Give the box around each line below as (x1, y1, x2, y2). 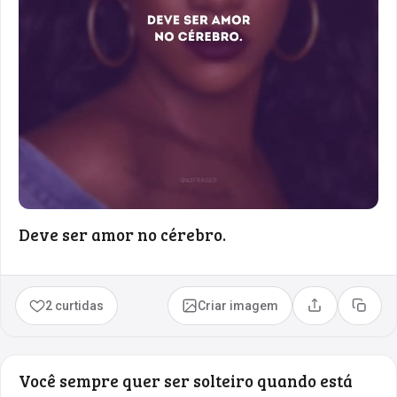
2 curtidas (45, 298, 105, 313)
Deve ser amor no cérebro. (19, 222, 226, 245)
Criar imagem (198, 298, 279, 313)
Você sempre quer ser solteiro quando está (19, 369, 353, 392)
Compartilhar (313, 304, 391, 319)
